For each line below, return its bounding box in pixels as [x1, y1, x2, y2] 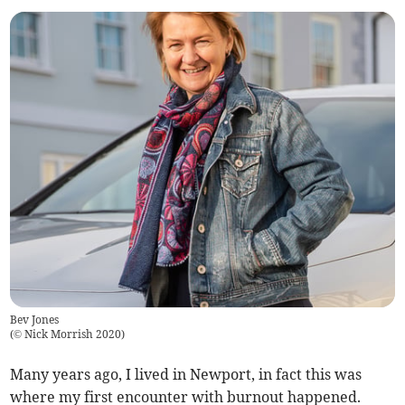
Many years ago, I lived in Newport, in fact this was [10, 365, 363, 384]
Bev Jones [10, 313, 60, 327]
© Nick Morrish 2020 [14, 327, 122, 342]
